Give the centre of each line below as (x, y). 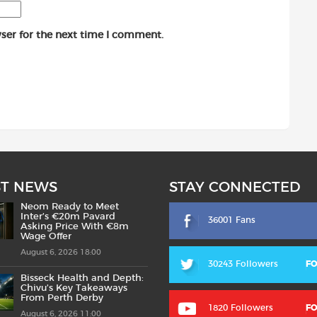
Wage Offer (46, 237)
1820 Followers (241, 308)
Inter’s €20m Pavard (68, 217)
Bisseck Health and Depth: (82, 279)
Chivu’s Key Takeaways (74, 289)
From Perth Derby (62, 299)
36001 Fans (232, 220)
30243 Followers (243, 264)
